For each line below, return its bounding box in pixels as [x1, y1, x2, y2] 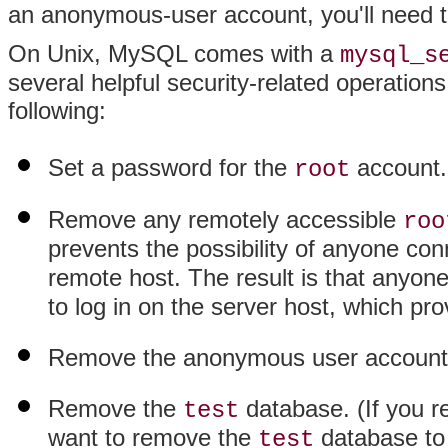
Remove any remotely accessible [48, 206, 403, 234]
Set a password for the [48, 154, 294, 182]
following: [8, 97, 106, 125]
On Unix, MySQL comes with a [8, 40, 340, 68]
